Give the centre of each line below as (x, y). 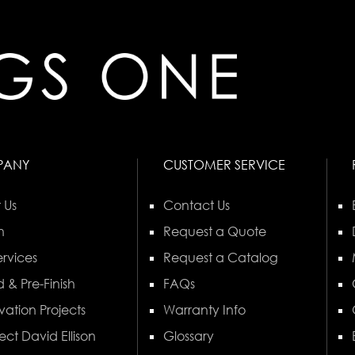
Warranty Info (204, 310)
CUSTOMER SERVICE (224, 165)
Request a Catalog (220, 258)
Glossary (188, 336)
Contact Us (196, 206)
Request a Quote (214, 232)
